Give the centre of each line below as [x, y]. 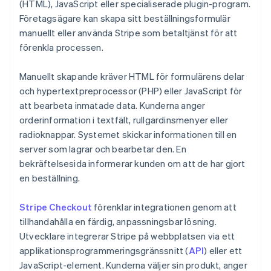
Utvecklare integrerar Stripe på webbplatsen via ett [127, 236]
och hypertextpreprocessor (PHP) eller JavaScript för [131, 91]
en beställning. [50, 178]
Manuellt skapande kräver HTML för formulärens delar [132, 77]
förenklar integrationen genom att [164, 207]
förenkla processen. [61, 47]
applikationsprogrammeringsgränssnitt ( [104, 251]
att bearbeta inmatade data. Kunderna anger [113, 106]
